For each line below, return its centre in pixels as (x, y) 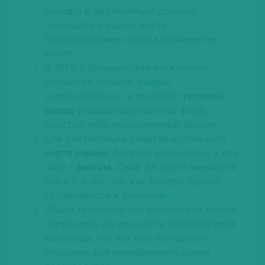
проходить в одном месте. (107, 25)
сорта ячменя (77, 153)
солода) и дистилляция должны (120, 11)
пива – (59, 167)
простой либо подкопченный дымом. (132, 125)
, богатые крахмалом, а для (173, 153)
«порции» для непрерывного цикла (127, 252)
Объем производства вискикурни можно (141, 210)
